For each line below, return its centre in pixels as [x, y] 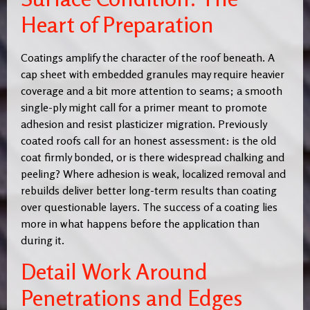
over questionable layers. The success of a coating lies [149, 207]
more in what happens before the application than [140, 224]
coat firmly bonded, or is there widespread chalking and [153, 157]
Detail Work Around [114, 271]
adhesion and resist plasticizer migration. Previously [144, 124]
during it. [43, 240]
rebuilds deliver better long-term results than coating [149, 191]
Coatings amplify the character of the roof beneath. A [148, 58]
